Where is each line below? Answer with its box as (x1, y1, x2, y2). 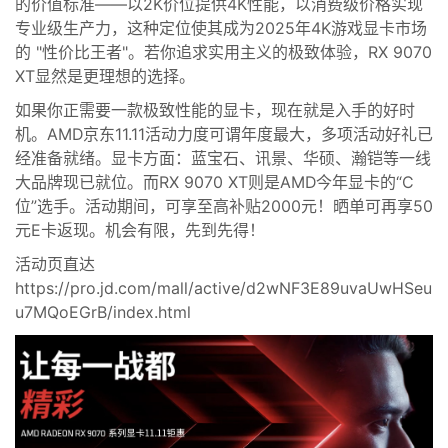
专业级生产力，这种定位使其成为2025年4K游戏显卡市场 (15, 18, 427, 38)
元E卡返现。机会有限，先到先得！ (15, 220, 265, 240)
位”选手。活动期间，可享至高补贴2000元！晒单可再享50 (15, 196, 433, 216)
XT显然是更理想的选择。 (15, 66, 195, 86)
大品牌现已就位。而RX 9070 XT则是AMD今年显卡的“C (15, 172, 414, 192)
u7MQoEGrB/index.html (15, 302, 191, 322)
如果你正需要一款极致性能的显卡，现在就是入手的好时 (15, 100, 415, 120)
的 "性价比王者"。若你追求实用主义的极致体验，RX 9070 (15, 42, 432, 62)
